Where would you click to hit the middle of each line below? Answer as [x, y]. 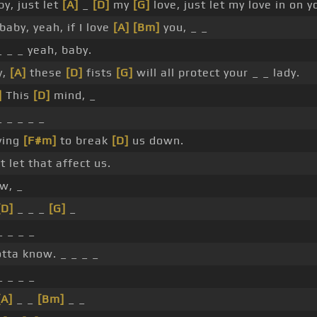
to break [84, 141]
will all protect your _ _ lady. [217, 73]
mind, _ [73, 96]
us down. [156, 141]
